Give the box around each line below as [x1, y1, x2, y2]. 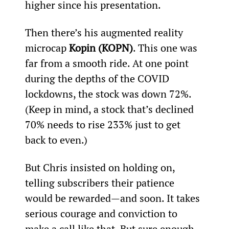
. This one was [132, 40, 200, 55]
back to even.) [25, 132, 87, 147]
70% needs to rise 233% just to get [25, 117, 183, 131]
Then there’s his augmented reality [25, 25, 186, 39]
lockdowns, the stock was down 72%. [25, 86, 194, 101]
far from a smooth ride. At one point [25, 56, 191, 70]
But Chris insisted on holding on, [25, 160, 177, 174]
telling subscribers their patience [25, 175, 177, 190]
